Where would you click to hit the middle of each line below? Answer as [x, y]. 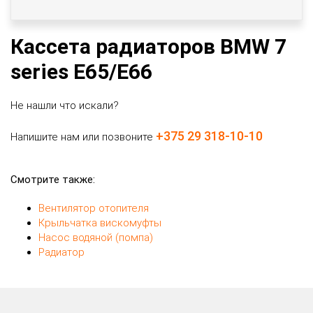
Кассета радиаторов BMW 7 [148, 46]
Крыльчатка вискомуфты [100, 223]
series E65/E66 [81, 72]
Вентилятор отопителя [94, 208]
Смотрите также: [53, 180]
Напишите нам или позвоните [83, 137]
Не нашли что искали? [65, 105]
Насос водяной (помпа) [96, 238]
